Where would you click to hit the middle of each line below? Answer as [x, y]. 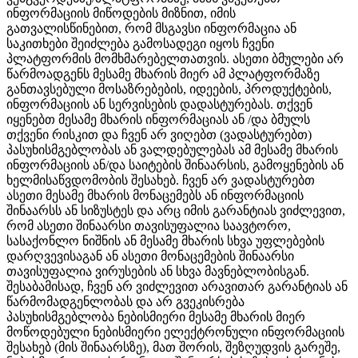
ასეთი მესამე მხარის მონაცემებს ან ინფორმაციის [155, 196]
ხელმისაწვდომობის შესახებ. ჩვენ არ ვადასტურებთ [161, 181]
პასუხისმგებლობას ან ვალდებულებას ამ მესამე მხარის [172, 150]
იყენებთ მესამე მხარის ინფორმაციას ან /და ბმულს [158, 120]
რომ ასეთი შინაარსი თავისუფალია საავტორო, [149, 226]
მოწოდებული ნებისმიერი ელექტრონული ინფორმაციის [175, 332]
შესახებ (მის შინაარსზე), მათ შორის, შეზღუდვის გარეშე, [173, 348]
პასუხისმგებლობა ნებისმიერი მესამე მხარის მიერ [156, 317]
